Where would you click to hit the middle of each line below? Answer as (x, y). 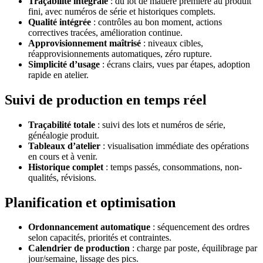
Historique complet (66, 167)
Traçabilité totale (62, 124)
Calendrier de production (79, 248)
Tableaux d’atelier (64, 146)
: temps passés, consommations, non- (173, 167)
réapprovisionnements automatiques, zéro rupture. (120, 53)
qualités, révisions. (62, 177)
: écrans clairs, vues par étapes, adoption (175, 64)
